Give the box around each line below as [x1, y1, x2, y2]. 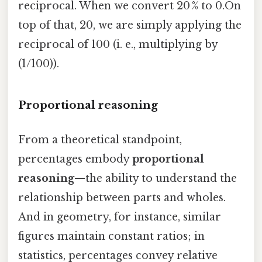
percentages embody [18, 152, 132, 166]
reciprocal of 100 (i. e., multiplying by [18, 37, 218, 51]
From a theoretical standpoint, [18, 133, 182, 146]
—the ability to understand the [74, 171, 237, 185]
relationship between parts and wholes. [18, 191, 226, 204]
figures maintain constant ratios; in [18, 229, 205, 243]
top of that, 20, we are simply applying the [18, 18, 242, 32]
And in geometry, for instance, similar [18, 210, 221, 223]
